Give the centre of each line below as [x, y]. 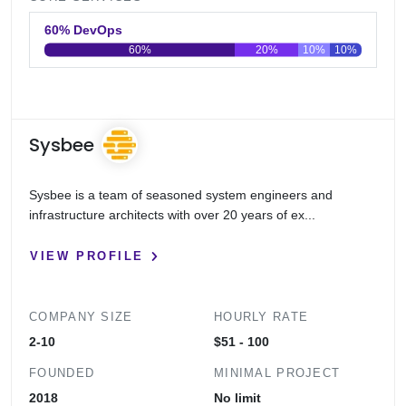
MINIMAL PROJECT [277, 373]
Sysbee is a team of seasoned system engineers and [181, 194]
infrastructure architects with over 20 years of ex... [173, 214]
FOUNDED [62, 373]
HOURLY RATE [261, 317]
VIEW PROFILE [87, 256]
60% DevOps [98, 29]
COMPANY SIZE [81, 317]
